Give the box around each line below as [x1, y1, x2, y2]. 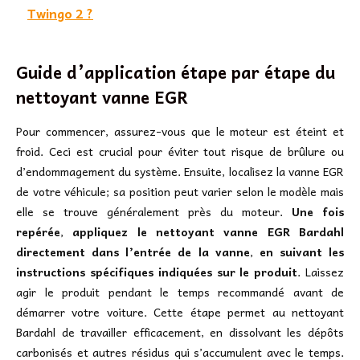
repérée [16, 223, 60, 241]
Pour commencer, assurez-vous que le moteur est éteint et [16, 122, 344, 141]
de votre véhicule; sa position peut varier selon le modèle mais [16, 182, 344, 201]
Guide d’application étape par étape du [16, 57, 335, 85]
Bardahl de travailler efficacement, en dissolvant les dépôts [16, 323, 344, 342]
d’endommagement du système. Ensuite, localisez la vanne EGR [16, 162, 344, 181]
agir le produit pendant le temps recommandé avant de [16, 283, 344, 301]
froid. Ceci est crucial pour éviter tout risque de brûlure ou [16, 142, 344, 161]
